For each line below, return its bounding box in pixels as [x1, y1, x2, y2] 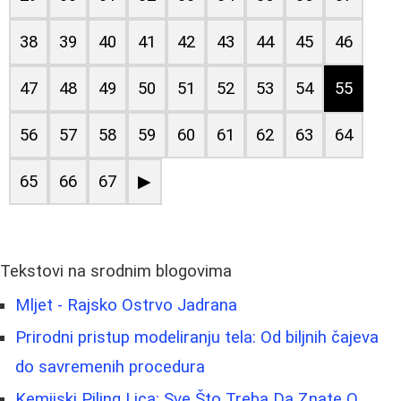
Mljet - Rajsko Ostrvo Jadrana [15, 294, 237, 315]
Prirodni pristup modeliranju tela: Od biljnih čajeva [15, 327, 379, 347]
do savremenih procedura [15, 356, 205, 377]
